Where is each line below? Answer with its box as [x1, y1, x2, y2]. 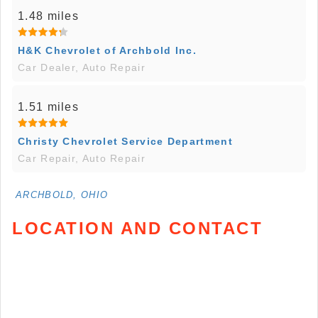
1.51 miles [18, 100, 79, 113]
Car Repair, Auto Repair [18, 152, 146, 164]
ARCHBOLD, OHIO [16, 189, 109, 200]
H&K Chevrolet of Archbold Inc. [18, 44, 197, 56]
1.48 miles [18, 9, 79, 22]
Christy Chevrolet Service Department [18, 135, 233, 147]
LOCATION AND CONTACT [12, 218, 263, 238]
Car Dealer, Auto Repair [18, 61, 146, 73]
